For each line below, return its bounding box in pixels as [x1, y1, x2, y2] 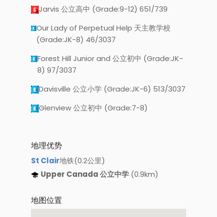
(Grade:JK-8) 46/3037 [36, 34, 116, 45]
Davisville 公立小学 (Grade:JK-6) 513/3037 [39, 84, 186, 94]
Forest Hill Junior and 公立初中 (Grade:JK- [37, 53, 183, 63]
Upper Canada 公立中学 [41, 169, 129, 179]
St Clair [31, 155, 60, 166]
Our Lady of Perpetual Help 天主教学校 [36, 23, 171, 33]
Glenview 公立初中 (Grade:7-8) [39, 103, 148, 113]
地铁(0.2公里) [60, 155, 105, 166]
